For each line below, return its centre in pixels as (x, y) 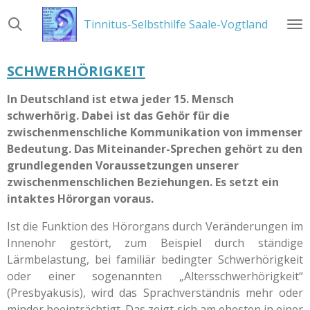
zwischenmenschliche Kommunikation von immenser (155, 132)
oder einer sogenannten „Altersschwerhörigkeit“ (155, 276)
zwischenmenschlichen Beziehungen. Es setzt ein (143, 182)
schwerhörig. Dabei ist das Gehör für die (118, 116)
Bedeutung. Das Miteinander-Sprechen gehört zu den (155, 149)
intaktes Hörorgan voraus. (80, 199)
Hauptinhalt (37, 31)
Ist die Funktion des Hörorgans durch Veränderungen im (155, 226)
